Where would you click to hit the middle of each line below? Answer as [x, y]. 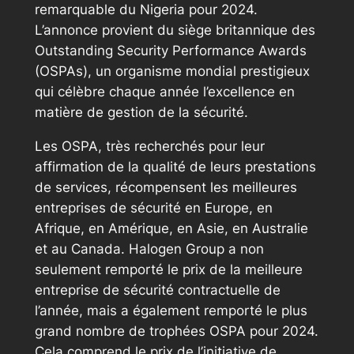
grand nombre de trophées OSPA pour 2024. [176, 331]
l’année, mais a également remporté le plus [171, 310]
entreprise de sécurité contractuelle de [157, 290]
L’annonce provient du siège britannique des [175, 30]
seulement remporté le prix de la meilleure [168, 269]
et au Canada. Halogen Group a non [149, 249]
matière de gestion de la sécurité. [141, 112]
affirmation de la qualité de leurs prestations [175, 166]
